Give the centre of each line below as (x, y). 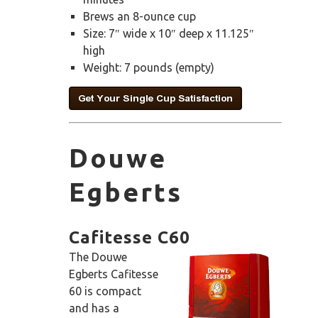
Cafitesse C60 (130, 238)
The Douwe (98, 257)
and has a (94, 308)
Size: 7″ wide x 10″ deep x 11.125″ (169, 34)
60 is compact (105, 291)
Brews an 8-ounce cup (139, 17)
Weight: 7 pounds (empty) (149, 68)
